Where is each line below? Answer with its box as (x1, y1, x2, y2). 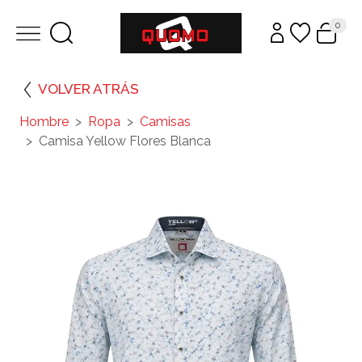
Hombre (19, 113, 69, 129)
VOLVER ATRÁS (38, 80, 139, 97)
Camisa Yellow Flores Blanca (39, 133, 211, 149)
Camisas (140, 113, 191, 129)
